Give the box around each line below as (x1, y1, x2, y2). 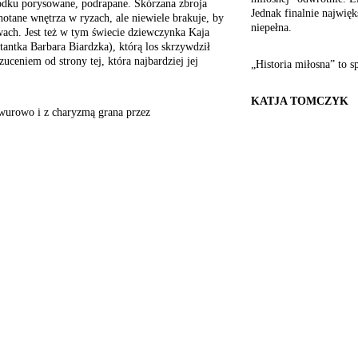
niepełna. (251, 22, 292, 34)
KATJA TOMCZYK (251, 95, 348, 107)
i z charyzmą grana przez (34, 106, 150, 118)
